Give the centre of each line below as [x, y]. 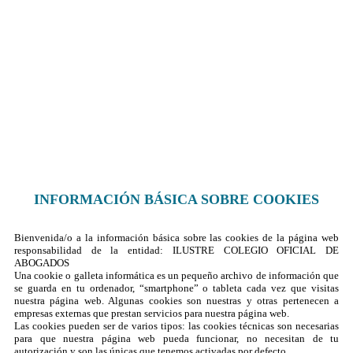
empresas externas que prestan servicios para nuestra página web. [152, 314]
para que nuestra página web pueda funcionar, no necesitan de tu [176, 339]
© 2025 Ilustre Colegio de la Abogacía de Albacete [131, 142]
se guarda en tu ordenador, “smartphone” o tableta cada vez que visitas [176, 288]
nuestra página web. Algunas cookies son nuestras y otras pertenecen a [176, 301]
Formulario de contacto [77, 80]
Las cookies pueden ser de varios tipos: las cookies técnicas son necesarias [176, 326]
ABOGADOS [42, 263]
